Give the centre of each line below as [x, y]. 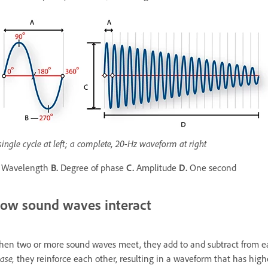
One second [213, 168]
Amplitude [156, 168]
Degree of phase [92, 168]
